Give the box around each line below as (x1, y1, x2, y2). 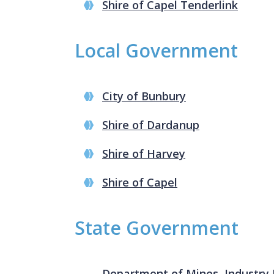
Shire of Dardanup (102, 117, 199, 132)
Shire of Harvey (102, 146, 185, 161)
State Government (75, 215, 239, 240)
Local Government (75, 37, 238, 63)
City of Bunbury (102, 88, 186, 103)
